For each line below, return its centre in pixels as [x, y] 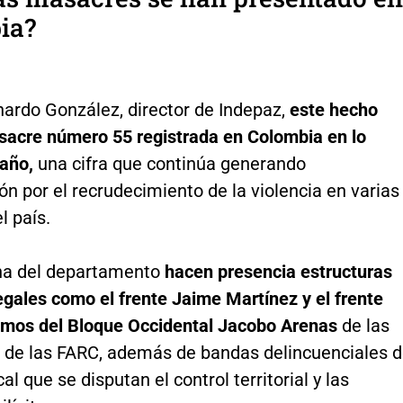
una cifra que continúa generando [169, 164]
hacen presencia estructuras [278, 272]
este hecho [333, 110]
